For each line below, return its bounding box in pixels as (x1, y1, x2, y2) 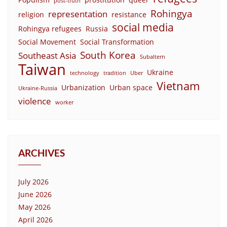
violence (18, 95, 51, 107)
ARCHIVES (18, 146, 65, 159)
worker (55, 98, 73, 106)
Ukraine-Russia (18, 84, 57, 92)
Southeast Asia (18, 49, 76, 61)
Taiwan (18, 59, 66, 80)
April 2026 (18, 214, 53, 224)
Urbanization (61, 82, 105, 92)
